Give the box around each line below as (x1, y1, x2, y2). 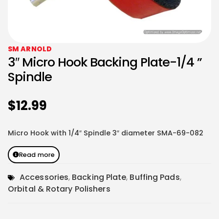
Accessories (20, 172, 69, 183)
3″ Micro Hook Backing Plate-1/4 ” (8, 53, 202, 71)
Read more (19, 151, 55, 159)
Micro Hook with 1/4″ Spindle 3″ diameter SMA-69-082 (8, 128, 203, 138)
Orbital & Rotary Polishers (8, 183, 110, 195)
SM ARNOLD (8, 44, 52, 54)
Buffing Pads (130, 172, 180, 183)
